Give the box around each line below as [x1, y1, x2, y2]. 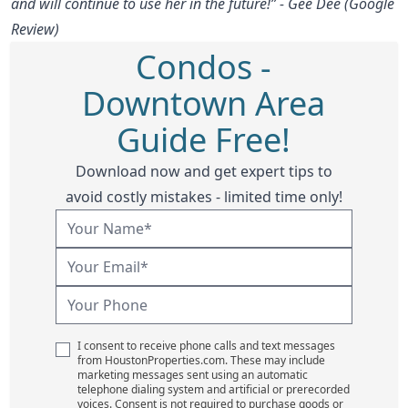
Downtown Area [82, 80, 326, 126]
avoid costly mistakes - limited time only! [65, 186, 342, 207]
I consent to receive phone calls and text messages [76, 337, 335, 353]
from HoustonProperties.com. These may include [76, 352, 325, 368]
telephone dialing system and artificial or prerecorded [76, 381, 350, 397]
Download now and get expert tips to [75, 160, 332, 181]
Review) [11, 18, 59, 39]
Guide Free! [117, 117, 291, 162]
